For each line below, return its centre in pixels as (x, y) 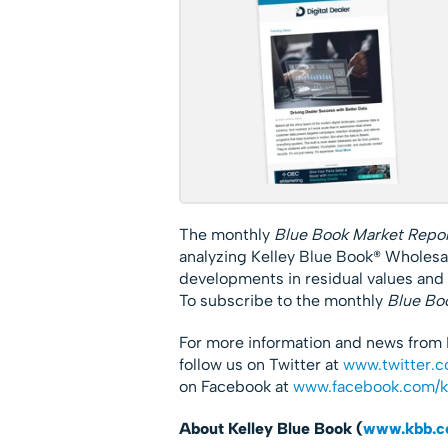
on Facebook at (235, 386)
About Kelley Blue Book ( (270, 428)
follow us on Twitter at (260, 364)
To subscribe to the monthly (282, 300)
